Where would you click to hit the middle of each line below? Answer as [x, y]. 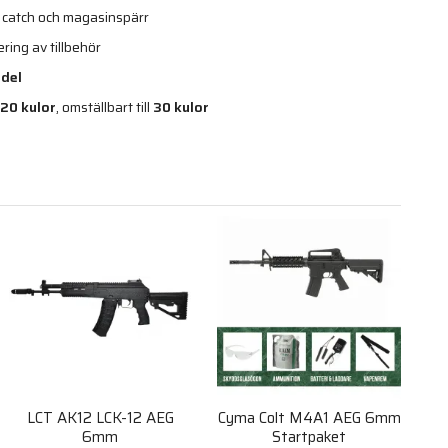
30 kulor [181, 106]
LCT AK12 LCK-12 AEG [100, 418]
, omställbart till [104, 106]
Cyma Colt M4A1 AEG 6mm [309, 418]
